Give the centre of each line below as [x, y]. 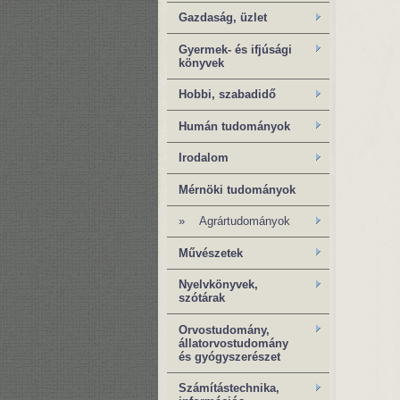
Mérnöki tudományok [237, 189]
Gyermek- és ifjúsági [235, 49]
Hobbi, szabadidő [227, 95]
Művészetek [211, 253]
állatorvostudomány [233, 343]
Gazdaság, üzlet [223, 18]
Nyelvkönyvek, [218, 285]
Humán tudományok [234, 126]
